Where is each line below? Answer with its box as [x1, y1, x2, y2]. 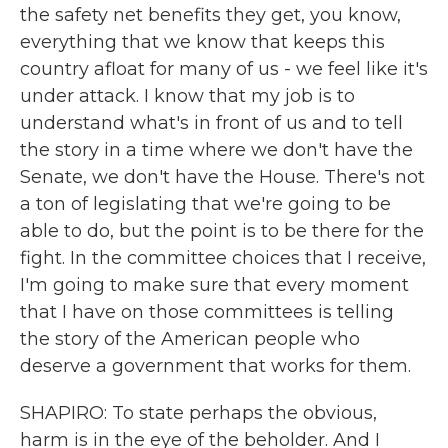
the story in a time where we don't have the [20, 139, 413, 161]
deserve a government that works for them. [20, 355, 411, 377]
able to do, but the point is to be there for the [20, 220, 424, 242]
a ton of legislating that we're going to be [20, 193, 391, 215]
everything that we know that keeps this [20, 31, 385, 53]
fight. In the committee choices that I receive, [20, 247, 426, 269]
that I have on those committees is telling [20, 301, 394, 323]
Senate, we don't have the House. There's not [20, 166, 425, 188]
